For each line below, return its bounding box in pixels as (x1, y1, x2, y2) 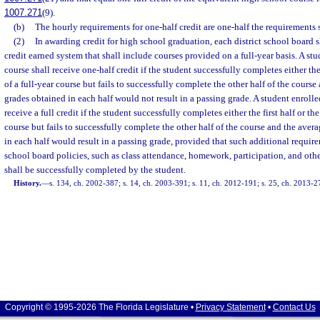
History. (14, 179, 42, 187)
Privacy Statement (195, 302, 266, 312)
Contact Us (272, 302, 316, 312)
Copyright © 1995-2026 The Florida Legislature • (4, 302, 196, 312)
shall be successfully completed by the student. (4, 164, 186, 175)
